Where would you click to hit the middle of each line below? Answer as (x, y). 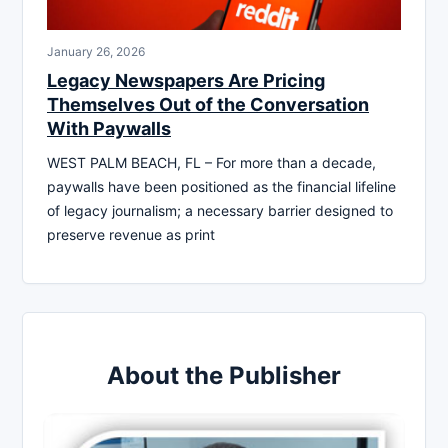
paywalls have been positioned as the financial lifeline (221, 186)
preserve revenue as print (131, 234)
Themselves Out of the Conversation (208, 104)
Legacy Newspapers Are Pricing (186, 80)
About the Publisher (224, 375)
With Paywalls (109, 128)
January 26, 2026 (96, 51)
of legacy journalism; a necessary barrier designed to (220, 210)
